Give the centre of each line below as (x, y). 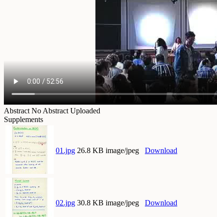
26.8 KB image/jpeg (108, 151)
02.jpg (65, 203)
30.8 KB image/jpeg (108, 203)
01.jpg (65, 151)
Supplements (23, 120)
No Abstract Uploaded (66, 111)
